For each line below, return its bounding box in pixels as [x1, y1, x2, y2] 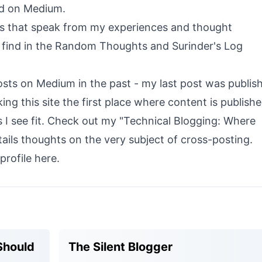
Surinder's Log [172, 40, 243, 52]
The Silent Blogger [68, 240, 173, 254]
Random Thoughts [55, 40, 147, 52]
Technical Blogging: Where [123, 115, 256, 127]
